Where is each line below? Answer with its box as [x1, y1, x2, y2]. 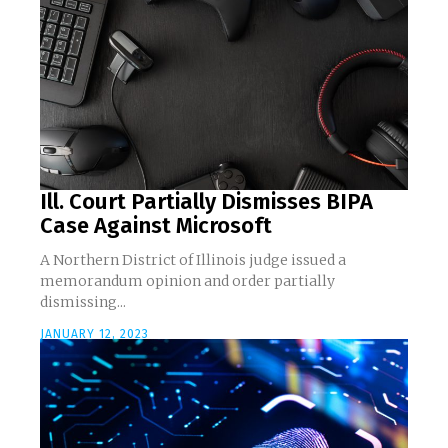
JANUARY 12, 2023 [40, 326, 149, 341]
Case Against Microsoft [40, 211, 272, 239]
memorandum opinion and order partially [40, 271, 335, 290]
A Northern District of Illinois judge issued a [40, 250, 346, 269]
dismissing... [40, 292, 126, 311]
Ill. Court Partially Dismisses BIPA [40, 187, 373, 215]
